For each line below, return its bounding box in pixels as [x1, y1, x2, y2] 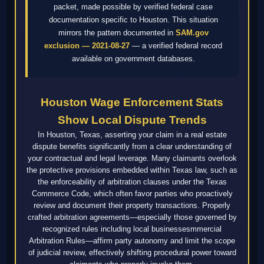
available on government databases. [71, 54, 195, 64]
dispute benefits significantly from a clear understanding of [32, 142, 232, 151]
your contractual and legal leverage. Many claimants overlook [27, 154, 237, 163]
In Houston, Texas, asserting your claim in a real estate [37, 130, 227, 140]
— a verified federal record [130, 41, 222, 51]
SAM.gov [175, 28, 209, 38]
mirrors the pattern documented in [58, 28, 176, 38]
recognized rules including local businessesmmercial [42, 225, 222, 234]
